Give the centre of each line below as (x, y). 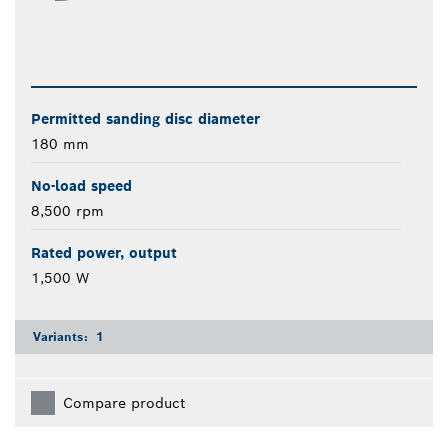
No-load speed (81, 186)
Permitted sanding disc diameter (145, 119)
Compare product (124, 403)
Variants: (62, 337)
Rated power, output (104, 253)
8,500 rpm (67, 211)
